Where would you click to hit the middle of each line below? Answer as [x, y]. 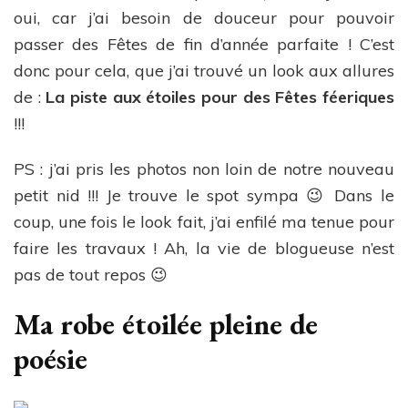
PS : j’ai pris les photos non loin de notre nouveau [204, 169]
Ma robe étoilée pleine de [166, 325]
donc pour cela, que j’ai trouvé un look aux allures [204, 71]
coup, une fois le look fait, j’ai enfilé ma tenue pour [204, 222]
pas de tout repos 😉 [91, 275]
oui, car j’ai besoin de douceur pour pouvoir [204, 18]
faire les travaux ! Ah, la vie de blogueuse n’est [204, 249]
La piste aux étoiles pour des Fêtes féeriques [220, 97]
